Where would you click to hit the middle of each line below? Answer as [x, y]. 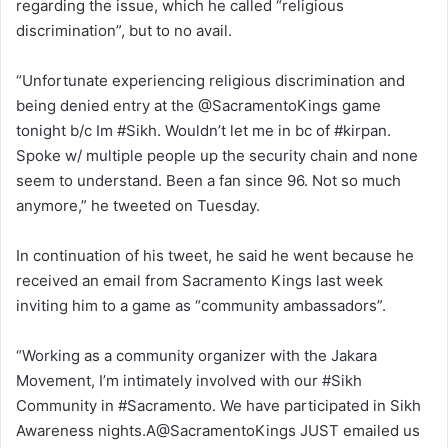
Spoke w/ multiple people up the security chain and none [217, 156]
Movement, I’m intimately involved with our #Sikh [189, 381]
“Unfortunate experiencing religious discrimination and [210, 81]
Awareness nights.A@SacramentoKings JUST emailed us [218, 431]
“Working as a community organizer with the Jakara [196, 356]
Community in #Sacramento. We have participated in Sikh [218, 406]
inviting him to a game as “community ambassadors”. [201, 306]
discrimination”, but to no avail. [124, 31]
